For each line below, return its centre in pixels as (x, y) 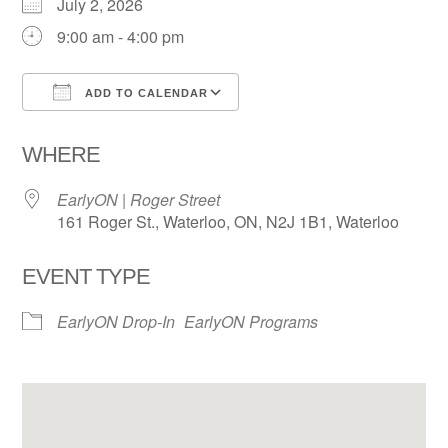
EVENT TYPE (86, 277)
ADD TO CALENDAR (145, 93)
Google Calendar (319, 129)
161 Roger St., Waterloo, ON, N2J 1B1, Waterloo (228, 222)
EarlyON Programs (251, 322)
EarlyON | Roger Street (139, 200)
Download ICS (109, 129)
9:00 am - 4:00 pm (121, 37)
